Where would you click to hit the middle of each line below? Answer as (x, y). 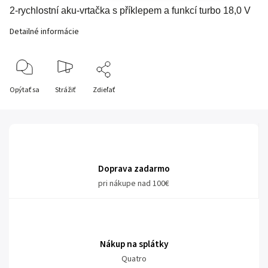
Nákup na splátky (134, 244)
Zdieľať (104, 90)
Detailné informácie (44, 32)
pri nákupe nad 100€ (134, 184)
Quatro (134, 259)
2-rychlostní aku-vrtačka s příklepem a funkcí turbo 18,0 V (130, 10)
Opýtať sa (25, 90)
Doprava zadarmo (134, 169)
